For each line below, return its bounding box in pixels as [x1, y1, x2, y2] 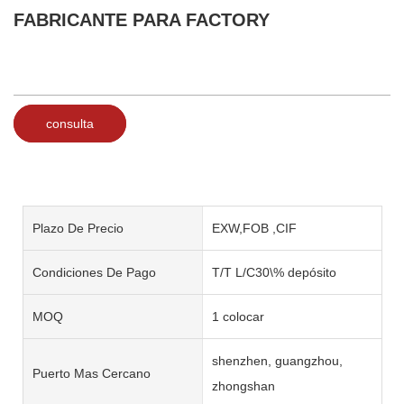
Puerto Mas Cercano [32, 365, 151, 381]
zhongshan [211, 378, 275, 393]
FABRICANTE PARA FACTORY [14, 10, 270, 30]
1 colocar [211, 308, 264, 324]
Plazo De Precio [32, 220, 124, 235]
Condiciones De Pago [32, 264, 156, 280]
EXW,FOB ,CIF [211, 220, 297, 235]
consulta [46, 115, 94, 131]
